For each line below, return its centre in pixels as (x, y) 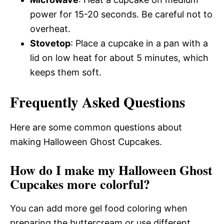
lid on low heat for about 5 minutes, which (119, 57)
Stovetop (50, 43)
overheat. (50, 28)
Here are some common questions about (96, 127)
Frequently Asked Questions (97, 102)
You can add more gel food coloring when (99, 208)
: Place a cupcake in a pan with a (139, 43)
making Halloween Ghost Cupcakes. (86, 141)
